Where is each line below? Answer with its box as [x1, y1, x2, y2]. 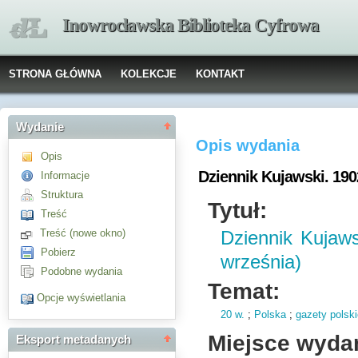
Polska [254, 308, 287, 320]
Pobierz [41, 246, 76, 258]
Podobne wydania [41, 265, 122, 277]
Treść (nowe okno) [40, 227, 125, 239]
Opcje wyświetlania [37, 292, 125, 304]
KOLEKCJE [121, 68, 177, 80]
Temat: [208, 278, 280, 304]
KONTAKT [196, 68, 245, 80]
